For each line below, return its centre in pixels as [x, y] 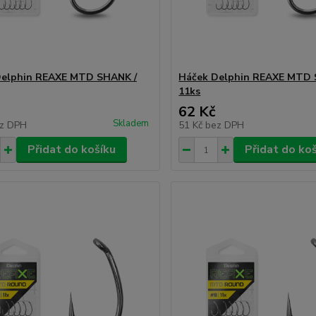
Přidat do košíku [71, 150]
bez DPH [225, 125]
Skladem [131, 123]
